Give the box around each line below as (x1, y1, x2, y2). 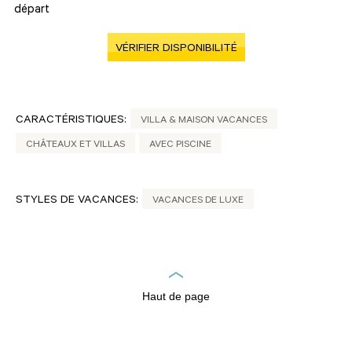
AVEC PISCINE (149, 140, 211, 151)
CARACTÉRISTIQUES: (16, 115, 126, 127)
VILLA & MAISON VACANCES (141, 115, 267, 126)
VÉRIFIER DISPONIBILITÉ (115, 43, 237, 56)
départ (14, 4, 49, 17)
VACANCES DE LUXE (152, 196, 244, 207)
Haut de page (142, 290, 210, 302)
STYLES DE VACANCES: (16, 195, 138, 207)
